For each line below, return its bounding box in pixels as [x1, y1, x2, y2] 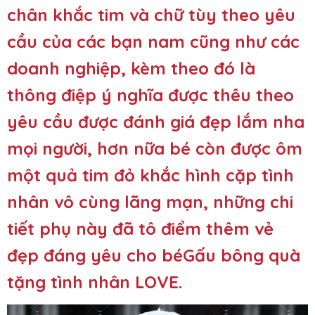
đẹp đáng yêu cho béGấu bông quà [7, 244, 300, 266]
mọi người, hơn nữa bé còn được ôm [7, 137, 302, 159]
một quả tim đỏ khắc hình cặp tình [7, 164, 294, 186]
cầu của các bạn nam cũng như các [7, 30, 300, 52]
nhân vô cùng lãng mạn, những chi [7, 191, 293, 212]
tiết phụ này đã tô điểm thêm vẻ [7, 217, 274, 239]
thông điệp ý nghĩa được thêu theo [7, 84, 294, 105]
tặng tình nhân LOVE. [7, 271, 182, 292]
